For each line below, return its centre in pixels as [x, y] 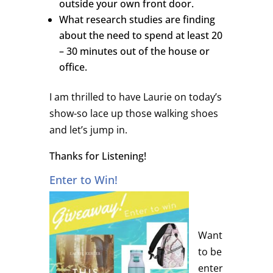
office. [73, 67]
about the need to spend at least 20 [140, 35]
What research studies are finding [137, 19]
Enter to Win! [83, 179]
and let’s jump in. [88, 129]
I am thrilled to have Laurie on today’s [135, 97]
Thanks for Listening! [97, 156]
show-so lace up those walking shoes [133, 113]
